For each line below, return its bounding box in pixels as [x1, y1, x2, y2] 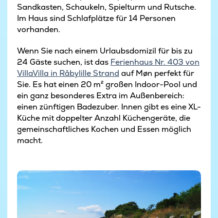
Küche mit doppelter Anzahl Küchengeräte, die [17, 112, 190, 123]
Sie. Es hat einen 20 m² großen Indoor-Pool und [17, 79, 197, 90]
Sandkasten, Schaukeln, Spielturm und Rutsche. [17, 1, 196, 12]
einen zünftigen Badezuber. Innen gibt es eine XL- [17, 101, 201, 112]
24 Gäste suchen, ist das [17, 56, 110, 67]
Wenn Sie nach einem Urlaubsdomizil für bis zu [17, 45, 193, 56]
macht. [17, 135, 43, 145]
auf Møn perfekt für [119, 68, 194, 78]
